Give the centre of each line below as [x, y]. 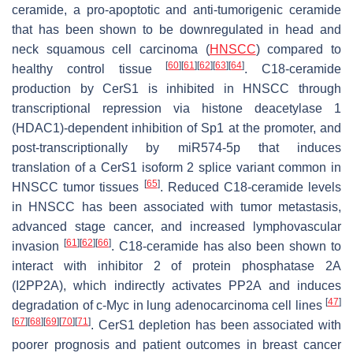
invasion [38, 247]
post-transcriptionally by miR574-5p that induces [176, 148]
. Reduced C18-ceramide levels [250, 188]
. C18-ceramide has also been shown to [226, 247]
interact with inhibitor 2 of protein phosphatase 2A [176, 266]
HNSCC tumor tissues [78, 188]
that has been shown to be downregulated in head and [176, 30]
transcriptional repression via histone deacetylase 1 [176, 109]
